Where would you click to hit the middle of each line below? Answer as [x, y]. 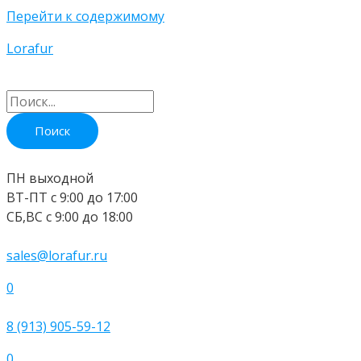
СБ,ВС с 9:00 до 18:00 [70, 217]
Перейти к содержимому [85, 16]
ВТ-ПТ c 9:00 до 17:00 [72, 197]
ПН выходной [50, 178]
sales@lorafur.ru [57, 255]
